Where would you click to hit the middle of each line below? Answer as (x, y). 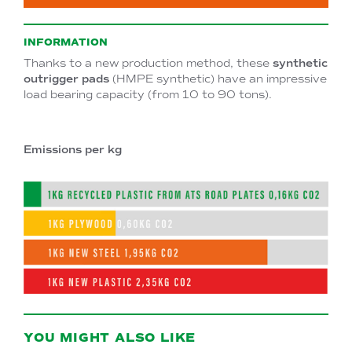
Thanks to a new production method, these (148, 63)
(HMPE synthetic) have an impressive (218, 79)
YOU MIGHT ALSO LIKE (110, 337)
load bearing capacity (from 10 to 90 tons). (148, 94)
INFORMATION (66, 43)
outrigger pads (66, 79)
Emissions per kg (73, 149)
